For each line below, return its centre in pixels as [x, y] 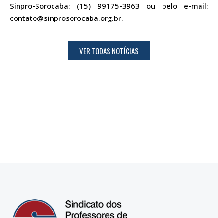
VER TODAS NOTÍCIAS [109, 50]
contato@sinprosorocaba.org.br [65, 18]
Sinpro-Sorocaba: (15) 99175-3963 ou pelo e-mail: [109, 6]
